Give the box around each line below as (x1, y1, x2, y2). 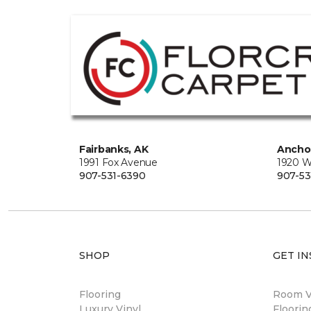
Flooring (79, 288, 121, 301)
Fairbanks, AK (79, 143, 149, 155)
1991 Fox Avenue (79, 156, 158, 169)
